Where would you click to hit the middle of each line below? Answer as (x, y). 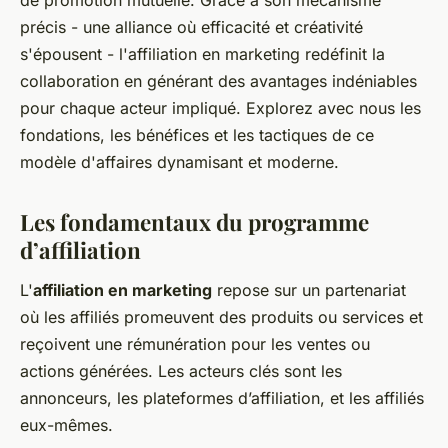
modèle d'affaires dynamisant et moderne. (179, 161)
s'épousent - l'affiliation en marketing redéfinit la (202, 53)
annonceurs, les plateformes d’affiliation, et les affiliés (222, 397)
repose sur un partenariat (309, 289)
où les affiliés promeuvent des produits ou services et (221, 316)
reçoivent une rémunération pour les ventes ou (195, 343)
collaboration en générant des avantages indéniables (218, 80)
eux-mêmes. (66, 424)
